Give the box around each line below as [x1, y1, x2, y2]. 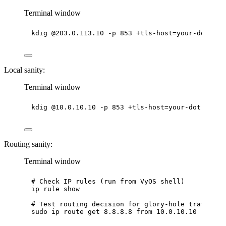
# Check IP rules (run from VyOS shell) [31, 178, 185, 186]
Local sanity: [4, 66, 45, 75]
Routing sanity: [4, 140, 52, 149]
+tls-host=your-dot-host [128, 103, 221, 111]
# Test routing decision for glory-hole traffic [31, 200, 217, 208]
